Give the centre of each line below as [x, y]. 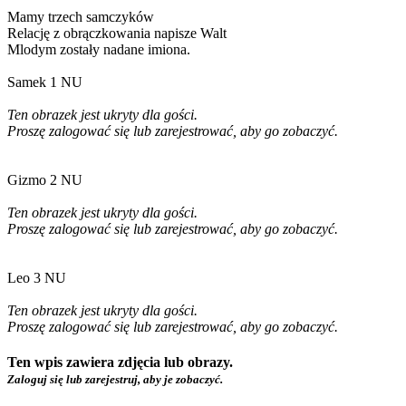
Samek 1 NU [45, 82]
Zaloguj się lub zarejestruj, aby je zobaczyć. [115, 380]
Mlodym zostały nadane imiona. [99, 50]
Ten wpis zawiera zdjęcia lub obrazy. [120, 362]
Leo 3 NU [37, 278]
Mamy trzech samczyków [82, 17]
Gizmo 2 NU [45, 180]
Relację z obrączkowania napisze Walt [117, 34]
